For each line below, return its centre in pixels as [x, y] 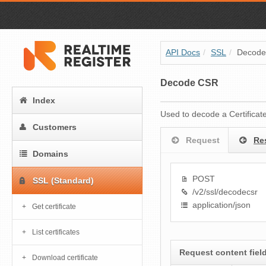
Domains [50, 154]
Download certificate [65, 258]
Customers [55, 127]
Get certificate [54, 207]
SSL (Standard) [63, 181]
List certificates [56, 232]
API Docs [183, 53]
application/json [221, 205]
